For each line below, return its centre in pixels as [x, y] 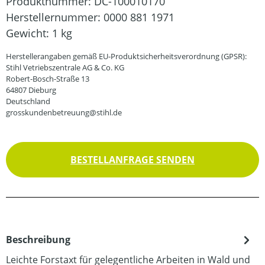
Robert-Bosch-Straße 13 [48, 79]
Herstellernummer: [55, 17]
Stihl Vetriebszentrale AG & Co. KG [65, 67]
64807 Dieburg [31, 90]
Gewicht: [29, 33]
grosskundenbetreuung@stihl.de [64, 112]
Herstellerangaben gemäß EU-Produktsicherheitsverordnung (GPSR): [126, 56]
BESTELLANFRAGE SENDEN [132, 160]
